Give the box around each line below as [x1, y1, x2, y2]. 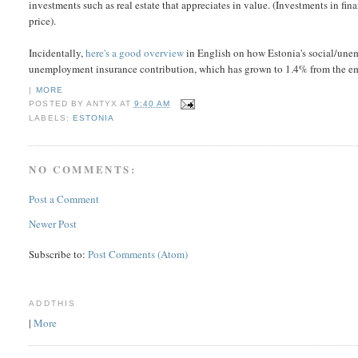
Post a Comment [29, 192, 100, 207]
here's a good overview [86, 46, 185, 61]
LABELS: [29, 113, 73, 122]
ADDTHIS [29, 299, 76, 308]
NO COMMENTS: [29, 161, 137, 177]
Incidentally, [29, 46, 86, 61]
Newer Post [29, 217, 78, 232]
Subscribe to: [29, 247, 89, 262]
